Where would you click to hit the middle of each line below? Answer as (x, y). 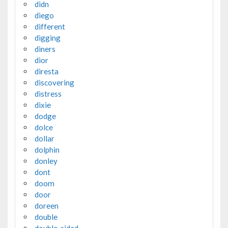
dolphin (47, 150)
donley (46, 161)
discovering (54, 83)
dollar (44, 139)
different (50, 27)
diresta (46, 72)
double (46, 217)
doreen (46, 206)
